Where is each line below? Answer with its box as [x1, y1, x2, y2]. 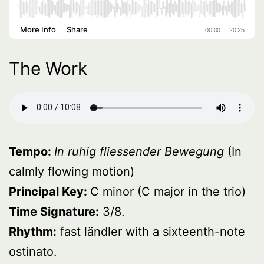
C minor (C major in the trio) [90, 184, 246, 199]
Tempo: [9, 144, 54, 159]
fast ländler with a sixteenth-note [57, 224, 245, 239]
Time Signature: [9, 204, 99, 219]
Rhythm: [9, 224, 57, 239]
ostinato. [9, 244, 57, 259]
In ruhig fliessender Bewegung [54, 144, 224, 159]
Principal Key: [9, 184, 90, 199]
